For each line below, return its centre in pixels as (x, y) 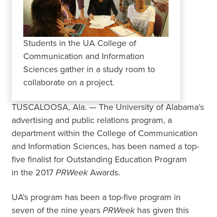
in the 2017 (34, 172)
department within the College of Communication (105, 133)
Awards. (104, 172)
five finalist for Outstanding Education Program (99, 159)
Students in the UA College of (80, 43)
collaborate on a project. (69, 82)
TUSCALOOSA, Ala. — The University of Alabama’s (108, 107)
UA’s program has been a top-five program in (96, 197)
